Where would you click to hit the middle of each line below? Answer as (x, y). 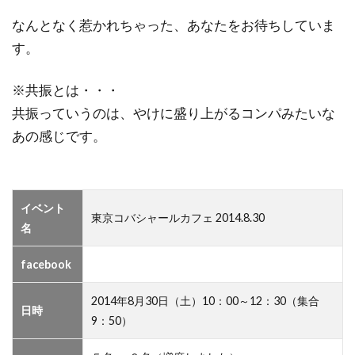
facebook (46, 264)
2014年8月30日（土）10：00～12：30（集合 (205, 301)
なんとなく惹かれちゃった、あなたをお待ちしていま (174, 25)
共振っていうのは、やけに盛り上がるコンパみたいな (174, 113)
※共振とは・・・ (66, 90)
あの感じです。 (59, 136)
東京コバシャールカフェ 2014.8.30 (178, 218)
